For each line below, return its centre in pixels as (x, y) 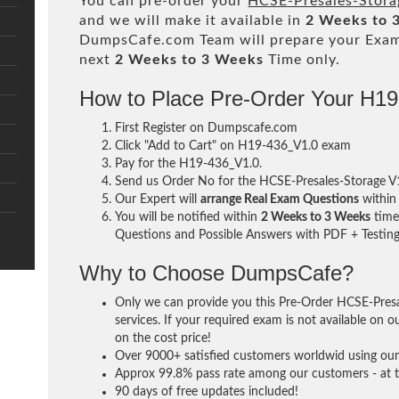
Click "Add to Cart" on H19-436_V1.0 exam (233, 146)
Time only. (302, 60)
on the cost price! (163, 338)
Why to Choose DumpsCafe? (217, 273)
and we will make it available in (193, 20)
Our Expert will (158, 199)
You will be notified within (188, 217)
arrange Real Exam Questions (280, 199)
